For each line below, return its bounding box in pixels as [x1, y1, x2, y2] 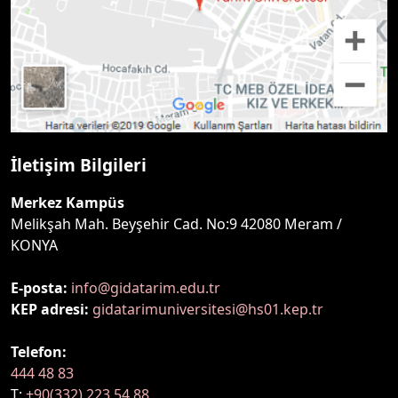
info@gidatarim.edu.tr [71, 277, 220, 298]
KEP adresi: [11, 298, 89, 319]
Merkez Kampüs [11, 192, 124, 212]
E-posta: [11, 277, 68, 298]
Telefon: [11, 341, 67, 362]
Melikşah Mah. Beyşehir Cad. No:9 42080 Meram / [11, 213, 342, 234]
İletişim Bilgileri [11, 152, 147, 177]
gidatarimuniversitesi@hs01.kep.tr [92, 298, 323, 319]
